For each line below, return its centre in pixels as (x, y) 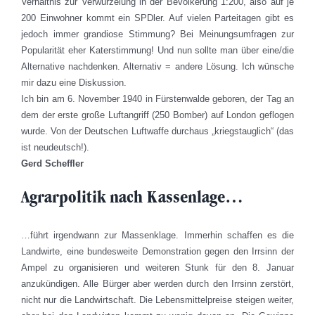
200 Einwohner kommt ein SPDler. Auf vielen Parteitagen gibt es (157, 18)
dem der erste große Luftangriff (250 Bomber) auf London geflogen (157, 115)
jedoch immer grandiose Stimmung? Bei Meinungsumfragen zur (157, 34)
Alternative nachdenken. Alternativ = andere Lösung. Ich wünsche (157, 66)
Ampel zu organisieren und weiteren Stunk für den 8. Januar (157, 268)
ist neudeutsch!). (55, 147)
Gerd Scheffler (52, 163)
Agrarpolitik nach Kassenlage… (132, 196)
